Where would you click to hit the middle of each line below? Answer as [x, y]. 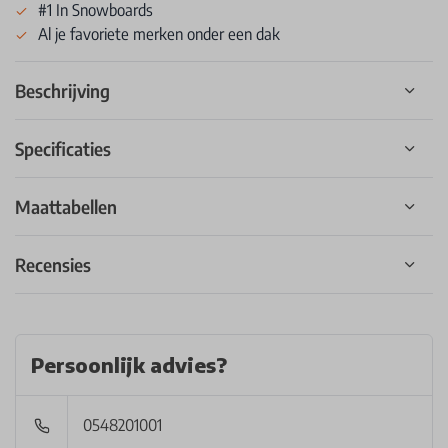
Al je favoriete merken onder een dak [159, 33]
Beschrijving [62, 90]
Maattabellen [66, 206]
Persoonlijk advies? [129, 364]
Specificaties [63, 148]
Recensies [53, 264]
